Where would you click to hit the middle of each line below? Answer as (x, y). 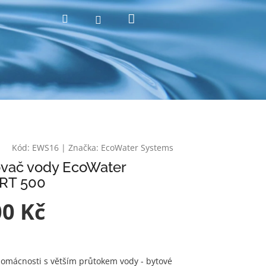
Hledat (84, 18)
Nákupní (160, 18)
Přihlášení (126, 19)
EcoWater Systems (137, 148)
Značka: (85, 148)
